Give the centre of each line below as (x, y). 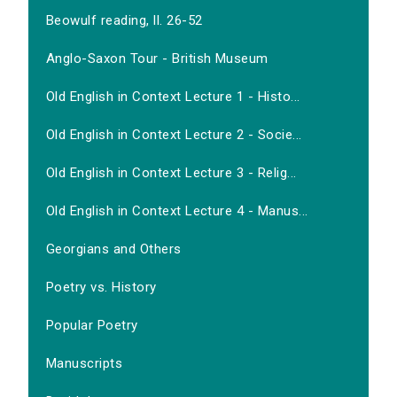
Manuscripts (85, 364)
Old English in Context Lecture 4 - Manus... (177, 211)
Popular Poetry (92, 326)
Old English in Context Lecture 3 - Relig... (171, 173)
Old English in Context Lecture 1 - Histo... (173, 97)
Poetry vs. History (101, 288)
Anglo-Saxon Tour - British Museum (157, 59)
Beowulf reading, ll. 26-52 (125, 21)
